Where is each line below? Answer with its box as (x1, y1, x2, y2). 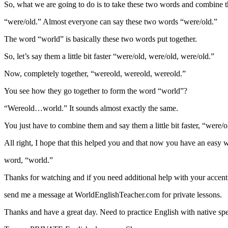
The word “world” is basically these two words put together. (4, 34, 197, 43)
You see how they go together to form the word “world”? (4, 86, 187, 95)
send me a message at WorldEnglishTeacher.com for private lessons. (4, 190, 222, 199)
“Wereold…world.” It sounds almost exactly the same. (4, 103, 178, 112)
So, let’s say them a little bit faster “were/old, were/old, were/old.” (4, 51, 214, 61)
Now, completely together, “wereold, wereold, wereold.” (4, 69, 186, 78)
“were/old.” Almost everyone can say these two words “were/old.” (4, 17, 217, 26)
